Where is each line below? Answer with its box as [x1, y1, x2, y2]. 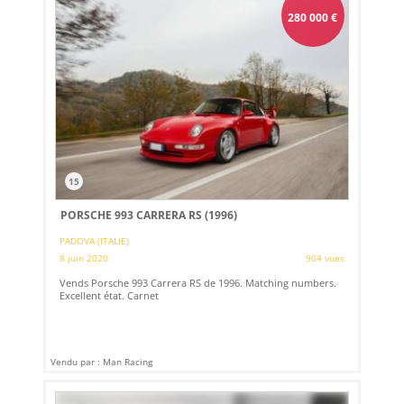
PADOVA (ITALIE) [60, 234, 130, 248]
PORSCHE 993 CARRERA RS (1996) [60, 207, 237, 224]
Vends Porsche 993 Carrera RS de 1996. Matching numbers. [60, 276, 337, 290]
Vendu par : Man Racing [50, 355, 153, 369]
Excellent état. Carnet [60, 289, 160, 303]
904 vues [305, 252, 344, 265]
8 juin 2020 [60, 252, 109, 265]
